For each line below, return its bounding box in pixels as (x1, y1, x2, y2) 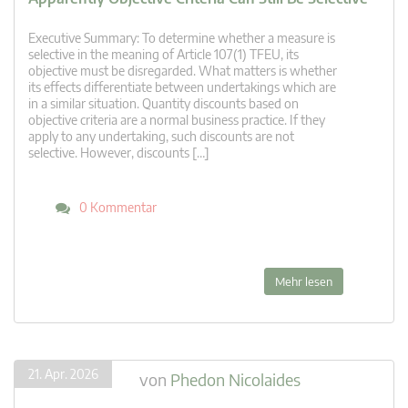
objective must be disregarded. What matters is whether (28, 63, 337, 79)
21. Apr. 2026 (28, 366, 98, 382)
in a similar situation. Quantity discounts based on (28, 96, 299, 112)
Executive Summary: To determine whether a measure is (28, 30, 335, 46)
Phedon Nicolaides (170, 369, 301, 391)
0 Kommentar (79, 199, 157, 216)
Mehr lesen (275, 274, 332, 290)
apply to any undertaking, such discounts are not (28, 128, 294, 145)
